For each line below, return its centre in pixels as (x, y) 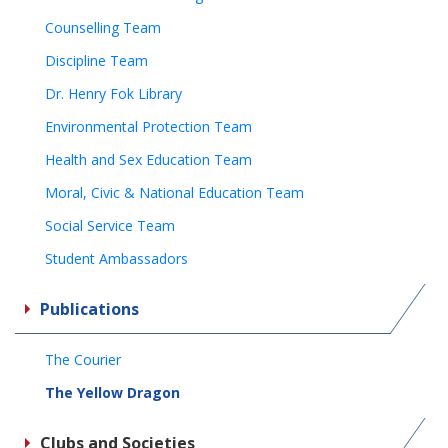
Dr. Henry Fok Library (113, 93)
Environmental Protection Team (148, 126)
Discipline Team (96, 60)
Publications (89, 309)
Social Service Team (110, 225)
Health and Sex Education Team (148, 159)
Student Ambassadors (116, 258)
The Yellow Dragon (112, 392)
